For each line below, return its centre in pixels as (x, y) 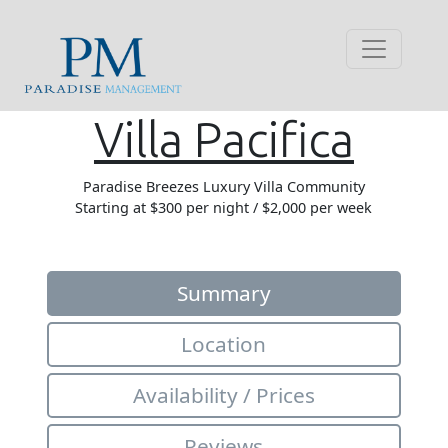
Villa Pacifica (223, 138)
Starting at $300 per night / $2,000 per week (224, 207)
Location (224, 343)
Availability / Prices (223, 394)
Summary (223, 292)
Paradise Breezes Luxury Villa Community (223, 186)
